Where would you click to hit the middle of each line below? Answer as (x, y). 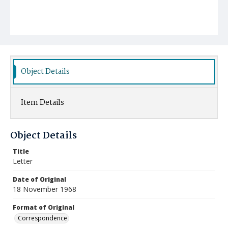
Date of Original (39, 179)
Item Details (42, 103)
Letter (23, 161)
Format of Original (44, 207)
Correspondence (42, 218)
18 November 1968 (45, 189)
